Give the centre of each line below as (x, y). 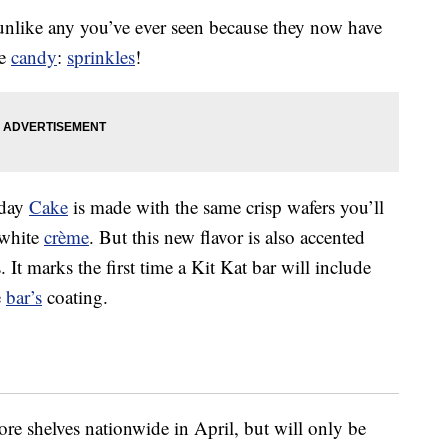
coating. (75, 297)
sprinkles (101, 57)
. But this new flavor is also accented (227, 237)
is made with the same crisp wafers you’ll (226, 207)
